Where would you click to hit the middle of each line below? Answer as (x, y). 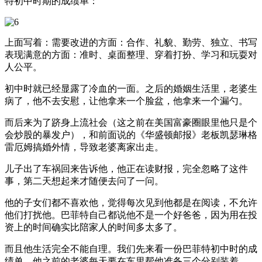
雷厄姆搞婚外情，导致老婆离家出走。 (84, 147)
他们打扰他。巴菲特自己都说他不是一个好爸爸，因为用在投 (131, 215)
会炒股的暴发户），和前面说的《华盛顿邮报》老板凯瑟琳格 (131, 135)
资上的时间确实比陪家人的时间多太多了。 (94, 227)
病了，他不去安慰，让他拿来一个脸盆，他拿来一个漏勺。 (126, 101)
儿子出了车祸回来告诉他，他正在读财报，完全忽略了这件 (126, 168)
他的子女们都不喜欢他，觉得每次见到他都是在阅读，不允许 (131, 202)
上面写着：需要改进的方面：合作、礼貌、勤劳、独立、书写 (131, 42)
